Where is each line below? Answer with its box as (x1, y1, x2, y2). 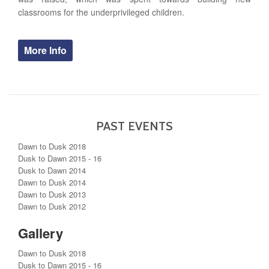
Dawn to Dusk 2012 (18, 200, 86, 212)
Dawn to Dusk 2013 (18, 188, 86, 200)
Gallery (18, 223, 63, 243)
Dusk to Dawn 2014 (18, 164, 86, 176)
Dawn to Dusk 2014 (18, 176, 86, 188)
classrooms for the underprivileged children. (18, 5, 184, 18)
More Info (24, 43, 67, 57)
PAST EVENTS (96, 118, 173, 133)
